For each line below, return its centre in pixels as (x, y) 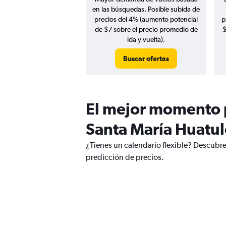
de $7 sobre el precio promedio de (146, 29)
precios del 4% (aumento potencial (146, 19)
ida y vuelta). (146, 39)
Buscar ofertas (146, 59)
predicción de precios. (125, 157)
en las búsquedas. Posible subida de (146, 9)
